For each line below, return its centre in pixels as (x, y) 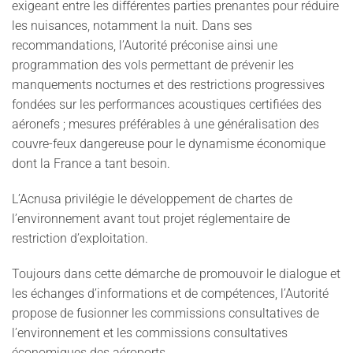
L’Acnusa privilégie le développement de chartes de (152, 199)
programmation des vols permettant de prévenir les (153, 65)
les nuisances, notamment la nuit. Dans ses (132, 26)
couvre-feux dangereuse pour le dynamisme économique (169, 144)
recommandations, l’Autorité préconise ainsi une (145, 45)
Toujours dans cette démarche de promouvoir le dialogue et (176, 274)
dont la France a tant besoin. (91, 163)
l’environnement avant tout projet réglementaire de (151, 219)
